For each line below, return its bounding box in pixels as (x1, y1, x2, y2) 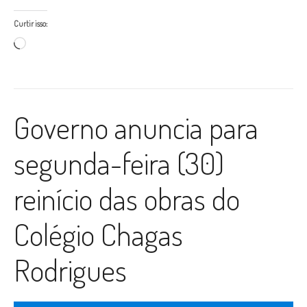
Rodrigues (14, 251, 127, 289)
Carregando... (25, 36, 79, 50)
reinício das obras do (14, 180, 240, 218)
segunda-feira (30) (14, 144, 224, 182)
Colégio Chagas (14, 215, 183, 254)
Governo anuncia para (14, 108, 258, 147)
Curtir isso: (14, 19, 47, 29)
